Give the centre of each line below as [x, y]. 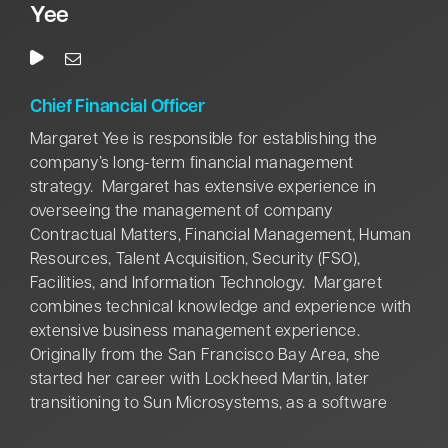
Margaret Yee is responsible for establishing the [203, 140]
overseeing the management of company [181, 212]
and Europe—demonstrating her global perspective [215, 50]
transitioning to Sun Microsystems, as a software [208, 404]
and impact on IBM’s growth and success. [182, 74]
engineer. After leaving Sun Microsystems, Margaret [220, 428]
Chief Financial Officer [117, 108]
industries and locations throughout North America [215, 26]
